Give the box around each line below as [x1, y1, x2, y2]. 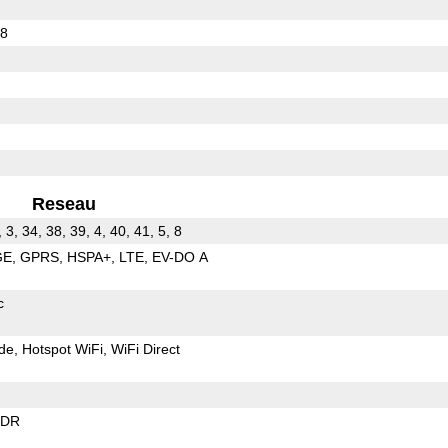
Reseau [32, 193, 97, 214]
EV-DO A [151, 248, 208, 265]
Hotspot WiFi [21, 340, 103, 357]
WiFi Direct [110, 340, 180, 357]
